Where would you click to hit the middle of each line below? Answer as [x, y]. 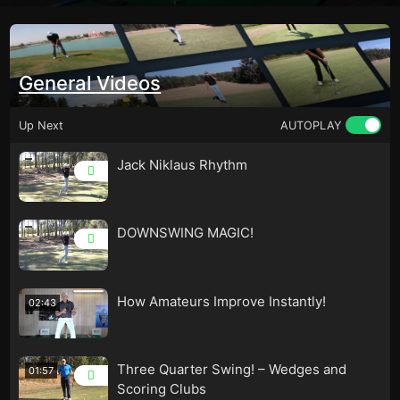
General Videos [90, 83]
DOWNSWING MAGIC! [186, 233]
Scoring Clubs [162, 388]
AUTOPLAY [310, 125]
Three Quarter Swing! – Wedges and [232, 369]
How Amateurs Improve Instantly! [222, 301]
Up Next [42, 125]
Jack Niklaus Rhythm [183, 165]
